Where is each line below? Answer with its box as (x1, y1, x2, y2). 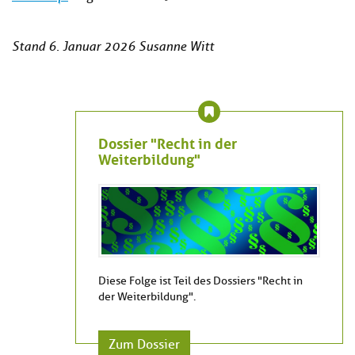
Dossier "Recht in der (98, 131, 237, 154)
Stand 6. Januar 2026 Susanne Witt (12, 39, 214, 55)
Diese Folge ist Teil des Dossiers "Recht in (98, 274, 303, 288)
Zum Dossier (109, 337, 180, 353)
